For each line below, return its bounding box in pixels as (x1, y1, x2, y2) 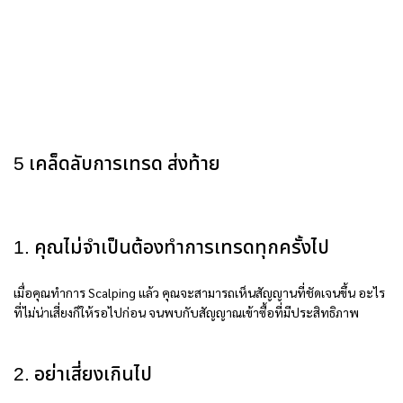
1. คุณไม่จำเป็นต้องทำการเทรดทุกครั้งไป (13, 235, 329, 263)
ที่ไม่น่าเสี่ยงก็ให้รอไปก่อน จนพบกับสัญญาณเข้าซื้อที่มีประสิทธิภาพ (13, 304, 359, 321)
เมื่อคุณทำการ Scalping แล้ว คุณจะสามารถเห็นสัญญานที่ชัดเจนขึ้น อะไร (13, 284, 385, 301)
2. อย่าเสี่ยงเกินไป (13, 362, 152, 390)
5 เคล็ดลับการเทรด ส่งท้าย (13, 150, 220, 178)
